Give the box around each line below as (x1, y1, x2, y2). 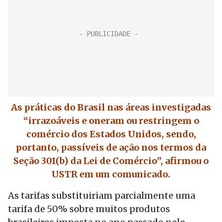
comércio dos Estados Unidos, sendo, (26, 128, 196, 140)
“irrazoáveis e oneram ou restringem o (23, 115, 199, 126)
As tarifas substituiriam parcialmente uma (8, 190, 195, 201)
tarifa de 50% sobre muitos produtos (8, 203, 170, 215)
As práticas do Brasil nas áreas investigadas (11, 102, 211, 113)
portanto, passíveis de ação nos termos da (16, 142, 206, 153)
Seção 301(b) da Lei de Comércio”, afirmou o (13, 155, 209, 166)
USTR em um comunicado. (52, 168, 170, 180)
